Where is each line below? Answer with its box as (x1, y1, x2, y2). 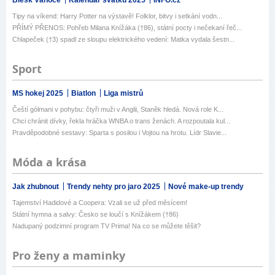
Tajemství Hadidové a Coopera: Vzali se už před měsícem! (12, 199, 187, 207)
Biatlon (71, 89, 98, 98)
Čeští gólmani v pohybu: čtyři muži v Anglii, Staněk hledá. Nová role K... (12, 106, 223, 114)
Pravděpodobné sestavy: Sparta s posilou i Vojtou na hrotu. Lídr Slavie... (12, 129, 227, 137)
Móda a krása (12, 155, 87, 171)
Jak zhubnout (12, 182, 61, 192)
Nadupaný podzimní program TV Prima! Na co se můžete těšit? (12, 222, 201, 230)
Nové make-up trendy (168, 182, 244, 192)
